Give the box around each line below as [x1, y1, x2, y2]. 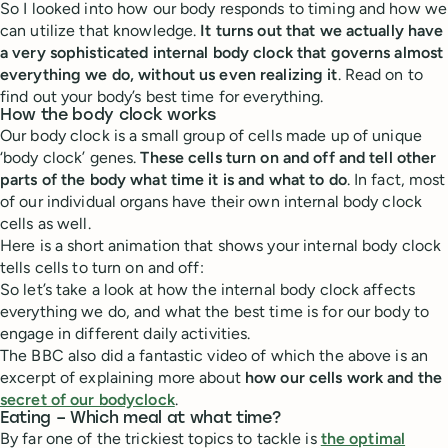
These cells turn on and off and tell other [140, 148, 437, 167]
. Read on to [337, 65, 423, 84]
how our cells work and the [244, 368, 443, 387]
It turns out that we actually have [200, 21, 444, 40]
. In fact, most [346, 170, 446, 189]
